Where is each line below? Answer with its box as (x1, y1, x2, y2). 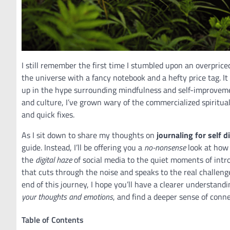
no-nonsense (144, 141, 186, 154)
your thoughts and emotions (22, 190, 113, 203)
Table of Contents (22, 214, 84, 226)
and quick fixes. (22, 108, 74, 121)
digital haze (35, 154, 72, 166)
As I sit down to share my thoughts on (22, 129, 157, 141)
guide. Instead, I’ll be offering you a (22, 141, 144, 154)
